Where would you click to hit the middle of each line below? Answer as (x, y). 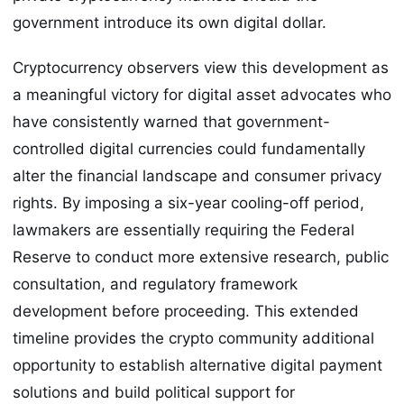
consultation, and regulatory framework (155, 285)
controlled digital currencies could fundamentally (189, 149)
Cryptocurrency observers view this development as (201, 68)
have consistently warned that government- (171, 122)
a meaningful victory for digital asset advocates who (202, 95)
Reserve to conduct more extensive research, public (201, 257)
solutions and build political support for (154, 393)
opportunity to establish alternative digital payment (197, 366)
